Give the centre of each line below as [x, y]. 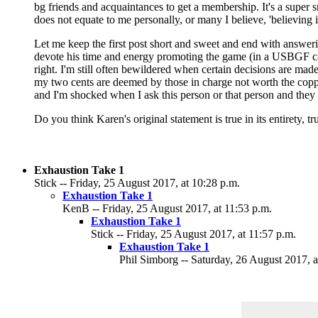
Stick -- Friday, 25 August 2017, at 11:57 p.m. [193, 234]
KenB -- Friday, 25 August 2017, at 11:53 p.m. [167, 208]
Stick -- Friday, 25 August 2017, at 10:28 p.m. [137, 183]
